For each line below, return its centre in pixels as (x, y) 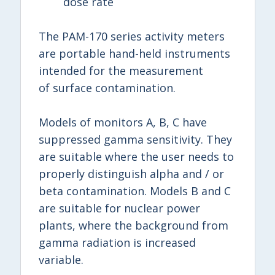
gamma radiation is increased (118, 242)
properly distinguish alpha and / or (132, 173)
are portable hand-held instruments (135, 53)
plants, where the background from (134, 225)
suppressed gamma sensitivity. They (136, 139)
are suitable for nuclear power (120, 208)
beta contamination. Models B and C (135, 191)
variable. (63, 259)
